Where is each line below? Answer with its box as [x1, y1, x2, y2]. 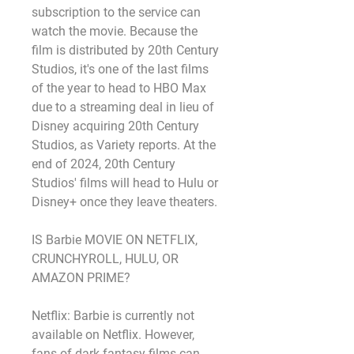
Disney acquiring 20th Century [32, 119, 199, 134]
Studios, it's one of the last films [32, 62, 209, 77]
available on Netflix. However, [32, 327, 194, 342]
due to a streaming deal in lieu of [32, 100, 214, 115]
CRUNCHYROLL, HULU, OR [32, 251, 179, 266]
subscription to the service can [32, 5, 201, 20]
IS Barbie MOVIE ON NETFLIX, [32, 232, 198, 247]
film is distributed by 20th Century [32, 43, 219, 58]
